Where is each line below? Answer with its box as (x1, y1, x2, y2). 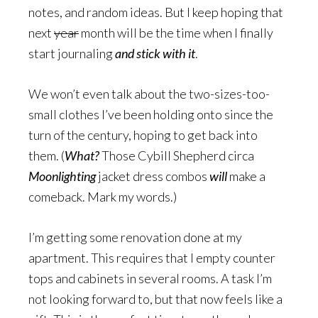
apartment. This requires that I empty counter (28, 250, 275, 265)
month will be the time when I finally (79, 25, 273, 40)
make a (227, 168, 265, 184)
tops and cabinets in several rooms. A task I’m (28, 270, 272, 286)
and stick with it (115, 45, 195, 61)
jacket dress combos (96, 168, 209, 184)
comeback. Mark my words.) (28, 189, 177, 204)
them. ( (28, 148, 65, 163)
